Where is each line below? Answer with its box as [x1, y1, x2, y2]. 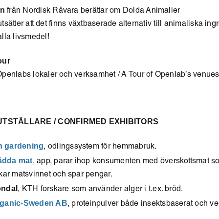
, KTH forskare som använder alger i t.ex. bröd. [18, 186, 183, 194]
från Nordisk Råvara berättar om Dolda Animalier [4, 7, 180, 15]
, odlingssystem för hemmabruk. [44, 143, 157, 151]
